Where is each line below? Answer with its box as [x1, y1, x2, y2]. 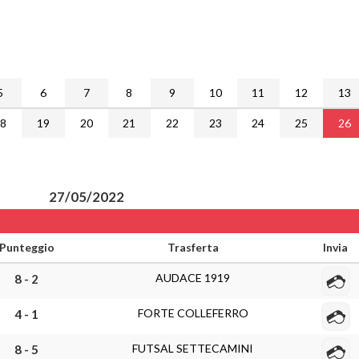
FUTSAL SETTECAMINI [132, 341, 253, 355]
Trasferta [167, 240, 219, 254]
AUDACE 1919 [155, 271, 230, 284]
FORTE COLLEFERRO [137, 306, 248, 320]
